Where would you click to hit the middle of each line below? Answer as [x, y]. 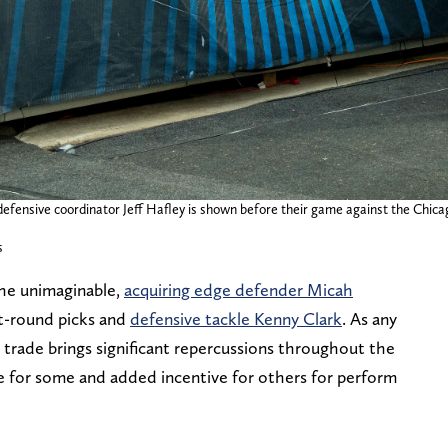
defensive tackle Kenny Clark [236, 319]
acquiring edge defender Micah [238, 290]
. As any [369, 319]
